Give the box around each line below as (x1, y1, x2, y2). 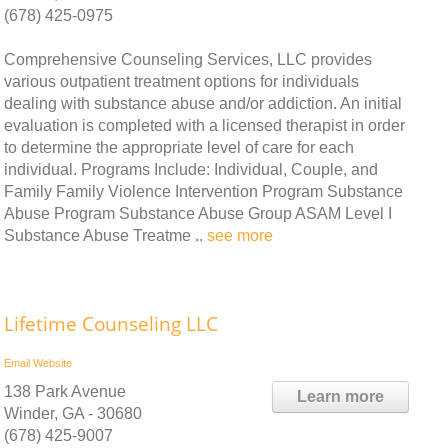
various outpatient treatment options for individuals (4, 72, 359, 90)
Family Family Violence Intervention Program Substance (4, 182, 403, 200)
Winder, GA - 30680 (4, 404, 142, 422)
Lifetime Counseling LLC (4, 310, 218, 337)
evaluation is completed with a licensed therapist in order (4, 116, 405, 134)
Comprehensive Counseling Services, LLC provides (4, 50, 372, 68)
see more (207, 226, 273, 244)
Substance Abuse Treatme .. (4, 226, 207, 244)
